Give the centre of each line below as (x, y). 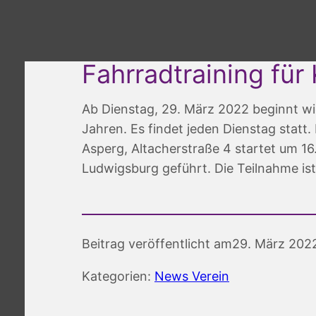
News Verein (192, 276)
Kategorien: (118, 276)
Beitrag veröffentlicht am (157, 244)
